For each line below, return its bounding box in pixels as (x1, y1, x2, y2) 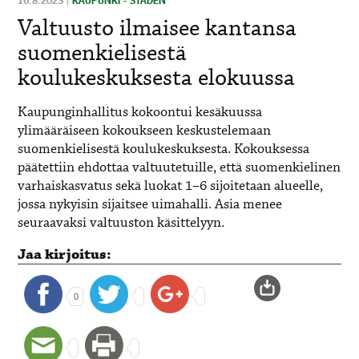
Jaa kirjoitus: (18, 245, 112, 265)
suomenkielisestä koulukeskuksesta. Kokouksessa (18, 140, 310, 159)
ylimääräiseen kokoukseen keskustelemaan (18, 122, 272, 141)
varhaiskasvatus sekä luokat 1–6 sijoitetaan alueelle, (18, 177, 324, 196)
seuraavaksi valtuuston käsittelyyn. (18, 214, 225, 233)
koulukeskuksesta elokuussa (18, 63, 296, 95)
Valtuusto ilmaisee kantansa (18, 14, 297, 45)
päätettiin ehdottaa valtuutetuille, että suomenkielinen (18, 159, 341, 178)
